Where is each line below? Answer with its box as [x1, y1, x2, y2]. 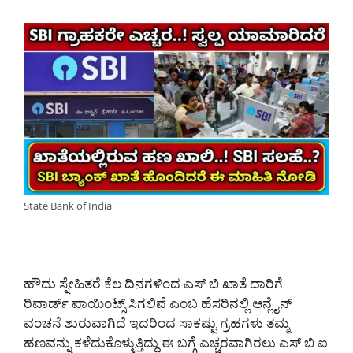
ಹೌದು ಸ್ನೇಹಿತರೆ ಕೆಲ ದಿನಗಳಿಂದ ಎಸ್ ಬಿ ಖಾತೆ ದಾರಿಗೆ [24, 274, 283, 293]
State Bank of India [24, 199, 112, 214]
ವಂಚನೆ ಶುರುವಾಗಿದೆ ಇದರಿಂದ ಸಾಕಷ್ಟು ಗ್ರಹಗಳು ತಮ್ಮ [24, 314, 289, 333]
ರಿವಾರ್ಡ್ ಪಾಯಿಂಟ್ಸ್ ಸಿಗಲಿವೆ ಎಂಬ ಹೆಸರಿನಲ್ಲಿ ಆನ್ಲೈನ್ [24, 294, 292, 313]
